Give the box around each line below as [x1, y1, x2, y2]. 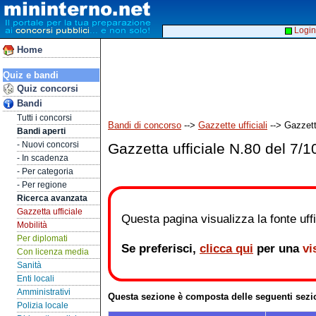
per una [253, 241, 303, 255]
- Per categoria [17, 166, 73, 176]
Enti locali [17, 274, 54, 284]
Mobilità [17, 220, 47, 230]
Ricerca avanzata [17, 193, 87, 203]
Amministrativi [17, 287, 71, 297]
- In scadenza [17, 153, 68, 163]
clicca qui [200, 241, 253, 255]
